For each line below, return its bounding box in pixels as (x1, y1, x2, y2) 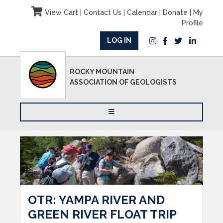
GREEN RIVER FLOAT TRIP (28, 207, 177, 222)
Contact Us (83, 8, 121, 16)
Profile (181, 19, 203, 27)
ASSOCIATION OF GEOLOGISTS (70, 78, 177, 86)
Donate (162, 8, 188, 16)
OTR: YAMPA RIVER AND (28, 192, 165, 207)
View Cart (42, 8, 78, 16)
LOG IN (107, 36, 131, 44)
